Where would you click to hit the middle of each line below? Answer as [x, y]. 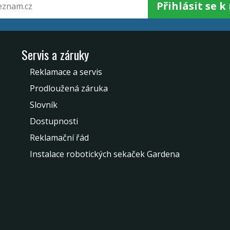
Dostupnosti [54, 121]
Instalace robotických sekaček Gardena [105, 154]
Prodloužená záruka [69, 88]
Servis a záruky [55, 54]
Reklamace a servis [66, 72]
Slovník [44, 104]
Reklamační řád [59, 137]
